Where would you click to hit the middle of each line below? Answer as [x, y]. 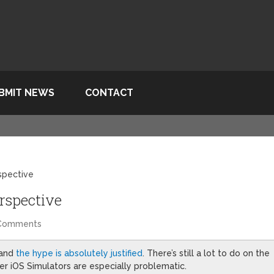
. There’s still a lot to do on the [206, 253]
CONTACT [109, 93]
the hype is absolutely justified [80, 253]
